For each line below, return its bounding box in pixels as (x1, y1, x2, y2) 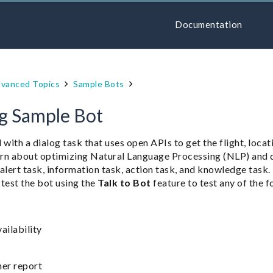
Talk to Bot (97, 177, 151, 188)
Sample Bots (73, 79, 124, 89)
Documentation (175, 19, 243, 30)
